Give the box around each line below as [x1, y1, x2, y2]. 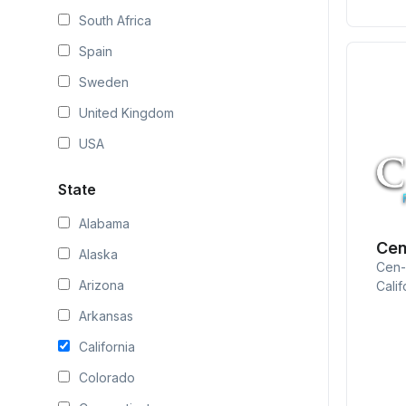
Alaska [79, 246, 118, 262]
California [79, 339, 135, 354]
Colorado [79, 370, 135, 385]
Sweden [79, 74, 129, 90]
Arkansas [79, 308, 133, 324]
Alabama [79, 216, 130, 231]
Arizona [79, 277, 124, 293]
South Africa [79, 13, 151, 28]
